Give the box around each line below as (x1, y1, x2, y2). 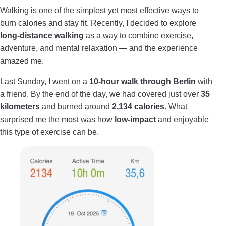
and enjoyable (156, 115, 209, 124)
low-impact (115, 115, 156, 124)
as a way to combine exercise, (84, 31, 193, 40)
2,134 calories (112, 102, 164, 111)
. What (164, 102, 187, 111)
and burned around (40, 102, 112, 111)
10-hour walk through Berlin (89, 77, 196, 86)
